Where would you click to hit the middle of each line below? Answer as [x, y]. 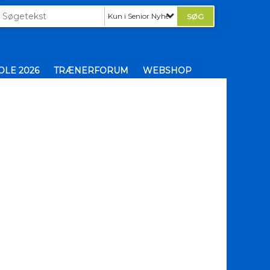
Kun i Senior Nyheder [144, 16]
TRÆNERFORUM [91, 71]
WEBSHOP [167, 71]
